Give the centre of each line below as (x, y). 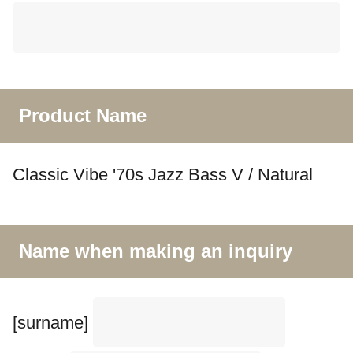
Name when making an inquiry (156, 251)
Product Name (83, 116)
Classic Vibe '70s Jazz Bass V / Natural (163, 175)
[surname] (50, 322)
